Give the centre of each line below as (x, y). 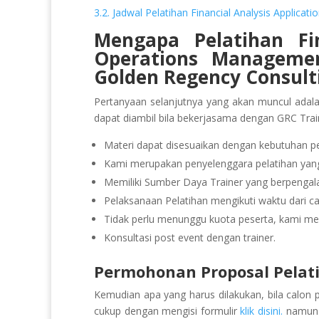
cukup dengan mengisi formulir (167, 310)
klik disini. (261, 310)
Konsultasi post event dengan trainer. (190, 237)
